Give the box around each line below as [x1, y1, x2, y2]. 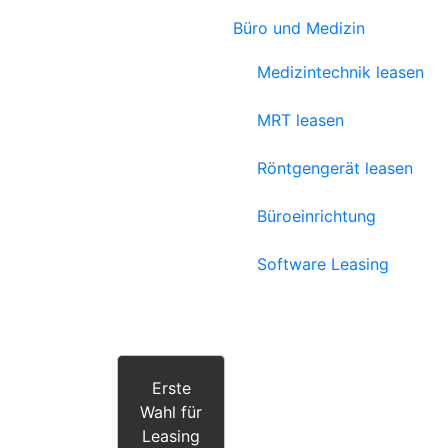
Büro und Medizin [233, 18, 365, 38]
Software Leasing [257, 254, 389, 274]
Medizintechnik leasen [257, 62, 424, 82]
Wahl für [140, 402, 202, 422]
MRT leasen [257, 110, 344, 130]
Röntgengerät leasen [257, 158, 413, 178]
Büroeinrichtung [257, 206, 376, 226]
